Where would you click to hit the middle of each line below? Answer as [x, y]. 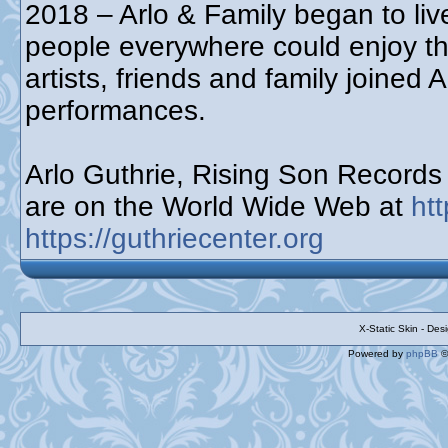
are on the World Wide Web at [218, 206]
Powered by [377, 353]
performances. [115, 110]
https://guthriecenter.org [174, 238]
